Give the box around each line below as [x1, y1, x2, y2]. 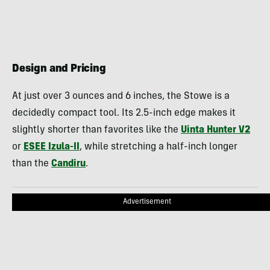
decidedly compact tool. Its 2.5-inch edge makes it [12, 108, 236, 118]
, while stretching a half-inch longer [80, 142, 237, 152]
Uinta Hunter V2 [181, 125, 250, 135]
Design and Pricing [12, 63, 106, 75]
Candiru [51, 159, 86, 169]
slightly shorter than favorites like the [12, 125, 181, 135]
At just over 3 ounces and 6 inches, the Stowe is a [12, 91, 230, 101]
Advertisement [123, 198, 171, 206]
